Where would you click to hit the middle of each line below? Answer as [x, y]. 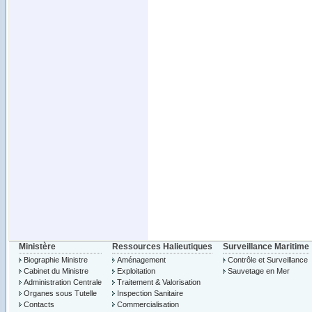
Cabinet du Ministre [56, 271]
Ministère [37, 247]
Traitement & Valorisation [159, 282]
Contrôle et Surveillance [268, 260]
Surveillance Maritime [266, 247]
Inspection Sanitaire [150, 293]
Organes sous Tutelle [60, 293]
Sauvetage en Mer [259, 271]
